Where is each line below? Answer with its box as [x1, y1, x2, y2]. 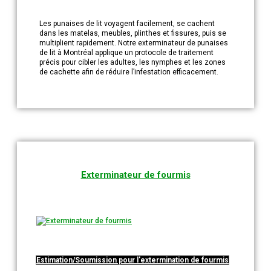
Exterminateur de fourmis [80, 169, 191, 181]
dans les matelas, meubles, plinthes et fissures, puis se [39, 29, 226, 38]
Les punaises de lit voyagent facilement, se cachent [39, 19, 215, 28]
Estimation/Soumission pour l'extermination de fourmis [36, 256, 229, 265]
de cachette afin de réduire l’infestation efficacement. [39, 68, 218, 77]
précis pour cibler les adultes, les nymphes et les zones [39, 58, 226, 67]
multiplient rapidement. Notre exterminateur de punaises [39, 39, 228, 48]
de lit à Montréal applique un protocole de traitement [39, 48, 214, 57]
